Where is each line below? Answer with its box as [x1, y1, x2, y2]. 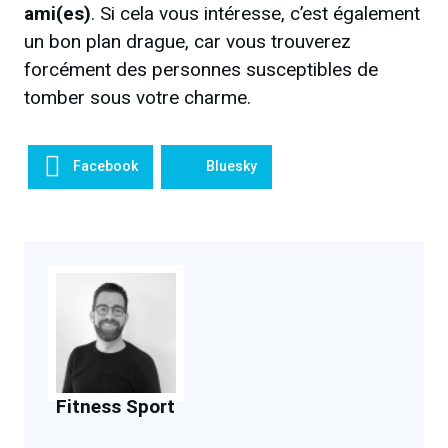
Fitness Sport [56, 394, 175, 418]
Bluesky [206, 158, 257, 175]
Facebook [73, 158, 138, 175]
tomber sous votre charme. [24, 86, 251, 110]
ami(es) [24, 2, 91, 26]
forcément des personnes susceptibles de [24, 58, 378, 82]
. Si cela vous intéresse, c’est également [91, 2, 420, 26]
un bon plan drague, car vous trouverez [24, 30, 351, 54]
